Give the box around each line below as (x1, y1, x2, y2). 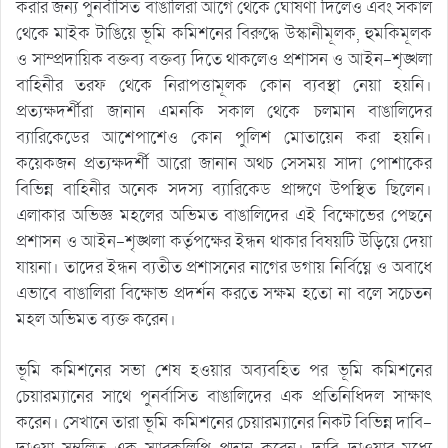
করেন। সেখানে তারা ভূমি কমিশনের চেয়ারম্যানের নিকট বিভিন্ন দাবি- (16, 411, 432, 435)
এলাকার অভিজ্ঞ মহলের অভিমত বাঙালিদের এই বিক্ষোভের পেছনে (16, 204, 432, 228)
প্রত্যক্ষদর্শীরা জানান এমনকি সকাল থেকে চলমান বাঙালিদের (16, 100, 432, 124)
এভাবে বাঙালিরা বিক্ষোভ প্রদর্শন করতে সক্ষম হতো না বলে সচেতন (16, 282, 432, 306)
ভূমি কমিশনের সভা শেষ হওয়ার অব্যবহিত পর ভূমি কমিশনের (16, 359, 432, 383)
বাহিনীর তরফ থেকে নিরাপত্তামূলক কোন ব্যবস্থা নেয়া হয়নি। (16, 74, 432, 98)
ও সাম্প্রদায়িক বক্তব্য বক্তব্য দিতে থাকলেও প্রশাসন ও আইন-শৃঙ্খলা (16, 48, 432, 72)
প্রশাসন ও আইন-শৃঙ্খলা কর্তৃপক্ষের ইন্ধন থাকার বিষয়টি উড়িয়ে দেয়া (16, 230, 432, 254)
